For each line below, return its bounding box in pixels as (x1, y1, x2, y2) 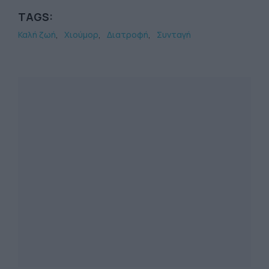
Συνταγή (157, 29, 191, 40)
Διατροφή (107, 29, 148, 40)
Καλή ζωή (18, 29, 56, 40)
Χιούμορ (64, 29, 98, 40)
